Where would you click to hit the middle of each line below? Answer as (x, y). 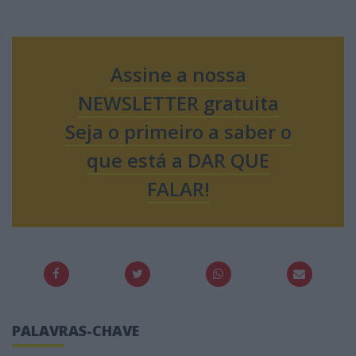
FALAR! (178, 189)
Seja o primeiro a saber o (178, 132)
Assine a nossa (178, 75)
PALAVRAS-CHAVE (75, 330)
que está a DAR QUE (178, 161)
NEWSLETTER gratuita (178, 103)
